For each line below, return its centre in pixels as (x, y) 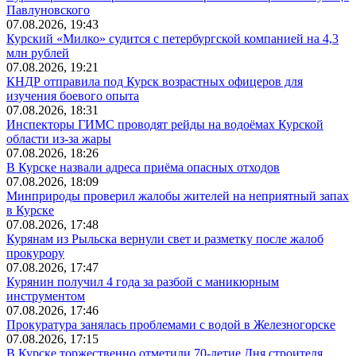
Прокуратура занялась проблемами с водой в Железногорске (171, 324)
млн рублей (38, 52)
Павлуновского (48, 10)
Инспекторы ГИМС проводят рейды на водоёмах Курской (165, 124)
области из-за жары (59, 138)
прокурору (35, 253)
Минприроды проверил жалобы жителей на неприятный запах (178, 195)
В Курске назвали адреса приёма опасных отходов (143, 167)
